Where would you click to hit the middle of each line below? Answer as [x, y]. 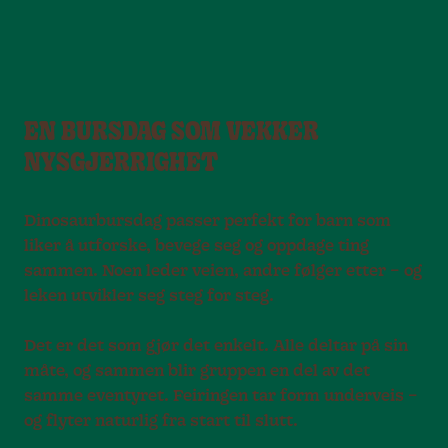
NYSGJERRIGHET [121, 164]
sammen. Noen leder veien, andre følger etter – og [223, 271]
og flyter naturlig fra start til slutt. [161, 421]
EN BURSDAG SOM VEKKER [171, 133]
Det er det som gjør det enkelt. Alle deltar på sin [216, 346]
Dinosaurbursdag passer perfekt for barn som [207, 221]
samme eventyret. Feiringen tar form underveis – [221, 396]
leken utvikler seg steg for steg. [149, 296]
